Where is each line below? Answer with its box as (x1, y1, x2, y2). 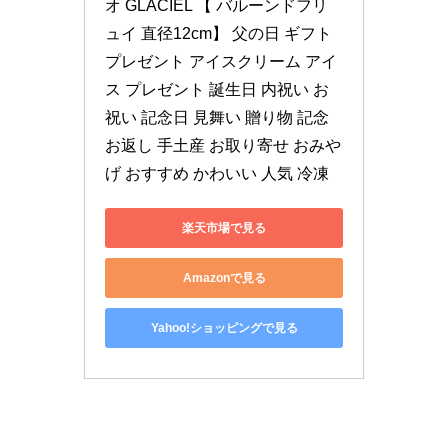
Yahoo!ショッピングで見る (150, 320, 298, 335)
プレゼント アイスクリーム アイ (105, 53, 337, 71)
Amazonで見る (182, 270, 266, 285)
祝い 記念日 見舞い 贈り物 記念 (105, 109, 329, 127)
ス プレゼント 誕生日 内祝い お (105, 81, 329, 99)
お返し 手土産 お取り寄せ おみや (105, 137, 341, 155)
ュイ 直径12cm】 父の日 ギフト (105, 25, 332, 43)
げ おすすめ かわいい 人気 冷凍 (105, 165, 329, 183)
